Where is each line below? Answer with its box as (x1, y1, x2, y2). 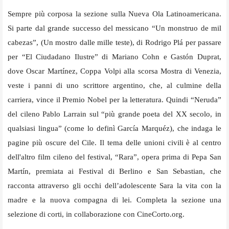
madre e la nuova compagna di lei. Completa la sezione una (8, 195, 221, 204)
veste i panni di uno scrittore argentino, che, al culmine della (8, 81, 221, 89)
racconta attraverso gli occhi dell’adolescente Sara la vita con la (8, 181, 221, 190)
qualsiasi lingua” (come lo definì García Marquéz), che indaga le (8, 124, 221, 132)
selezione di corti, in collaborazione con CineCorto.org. (8, 210, 185, 218)
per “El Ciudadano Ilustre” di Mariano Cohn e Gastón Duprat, (8, 52, 221, 61)
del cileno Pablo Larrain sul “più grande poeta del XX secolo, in (8, 109, 221, 118)
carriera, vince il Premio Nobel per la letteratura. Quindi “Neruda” (8, 95, 221, 104)
